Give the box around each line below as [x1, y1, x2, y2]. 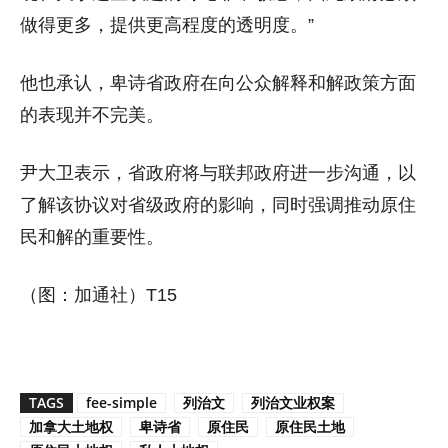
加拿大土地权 [29, 417, 113, 437]
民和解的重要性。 [20, 227, 164, 248]
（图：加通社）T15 [20, 285, 177, 306]
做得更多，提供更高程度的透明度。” [20, 15, 314, 36]
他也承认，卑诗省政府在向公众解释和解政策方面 [20, 73, 416, 94]
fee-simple [86, 393, 157, 413]
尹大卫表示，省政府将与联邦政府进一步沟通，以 [20, 163, 416, 184]
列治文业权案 [251, 393, 335, 413]
